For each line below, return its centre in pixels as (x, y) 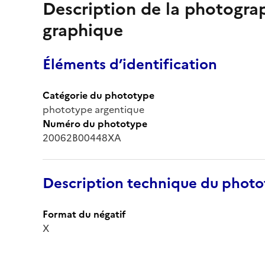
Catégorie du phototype (98, 95)
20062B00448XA (82, 138)
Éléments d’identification (130, 64)
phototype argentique (93, 109)
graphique (83, 30)
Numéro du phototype (95, 123)
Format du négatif (84, 214)
